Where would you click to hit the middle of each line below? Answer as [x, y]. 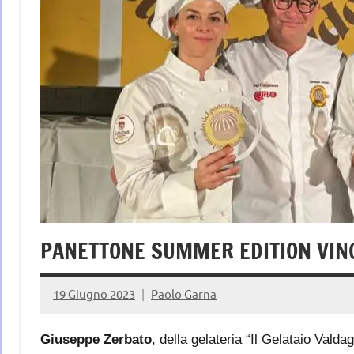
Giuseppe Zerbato [96, 339]
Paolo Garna [184, 294]
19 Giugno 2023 [94, 294]
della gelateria [203, 339]
